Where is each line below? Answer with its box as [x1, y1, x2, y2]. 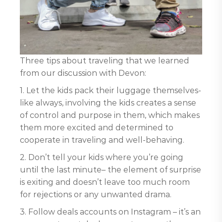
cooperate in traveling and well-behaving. [20, 135, 184, 145]
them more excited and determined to [20, 123, 173, 132]
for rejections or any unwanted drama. [20, 190, 171, 199]
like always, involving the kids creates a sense [20, 98, 196, 108]
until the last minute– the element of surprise [20, 165, 201, 174]
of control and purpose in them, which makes [20, 111, 200, 120]
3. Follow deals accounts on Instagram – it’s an [20, 207, 201, 217]
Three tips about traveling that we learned [20, 56, 189, 65]
